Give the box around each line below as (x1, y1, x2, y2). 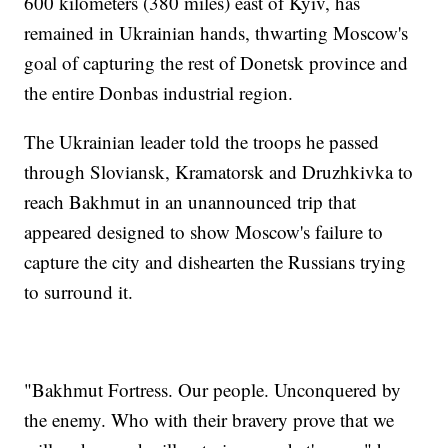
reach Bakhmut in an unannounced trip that (24, 189, 357, 215)
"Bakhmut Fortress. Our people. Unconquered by (24, 377, 402, 403)
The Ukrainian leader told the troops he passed (24, 129, 380, 155)
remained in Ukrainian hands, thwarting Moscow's (24, 20, 409, 46)
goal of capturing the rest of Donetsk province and (24, 50, 409, 76)
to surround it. (24, 279, 134, 305)
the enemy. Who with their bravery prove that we (24, 407, 395, 433)
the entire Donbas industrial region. (24, 80, 294, 106)
